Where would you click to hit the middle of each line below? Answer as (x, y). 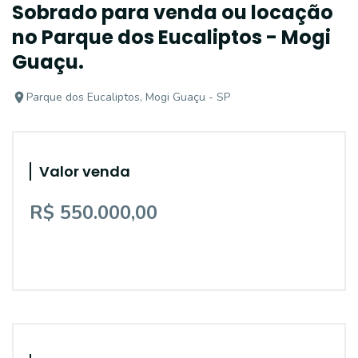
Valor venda (85, 171)
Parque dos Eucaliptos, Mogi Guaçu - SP (128, 97)
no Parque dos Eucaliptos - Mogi (171, 37)
